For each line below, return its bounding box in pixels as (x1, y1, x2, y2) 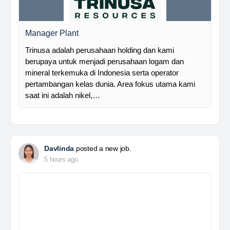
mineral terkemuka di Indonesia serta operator (25, 68, 179, 77)
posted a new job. (74, 144, 131, 152)
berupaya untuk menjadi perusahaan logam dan (25, 57, 184, 66)
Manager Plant (25, 29, 79, 37)
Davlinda (44, 144, 74, 152)
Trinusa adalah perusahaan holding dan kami (25, 46, 174, 54)
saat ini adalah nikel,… (25, 91, 100, 100)
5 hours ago (44, 156, 78, 163)
